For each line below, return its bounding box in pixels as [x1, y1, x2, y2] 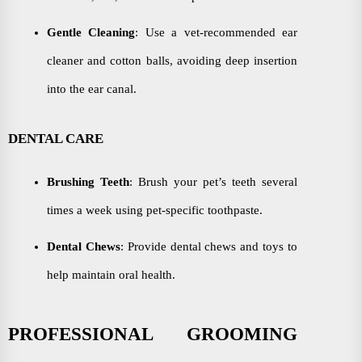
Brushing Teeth [47, 175, 129, 188]
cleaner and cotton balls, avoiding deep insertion [47, 53, 297, 67]
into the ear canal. [47, 82, 137, 95]
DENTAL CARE [8, 130, 103, 146]
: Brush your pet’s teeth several [129, 175, 297, 188]
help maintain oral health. [47, 267, 175, 281]
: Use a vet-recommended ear [135, 25, 298, 39]
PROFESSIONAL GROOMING [8, 323, 297, 344]
